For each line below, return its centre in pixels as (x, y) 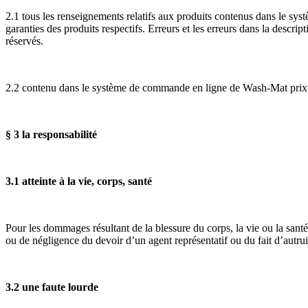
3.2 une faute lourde (52, 287)
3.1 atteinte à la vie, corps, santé (79, 181)
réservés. (24, 41)
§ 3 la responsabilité (51, 134)
